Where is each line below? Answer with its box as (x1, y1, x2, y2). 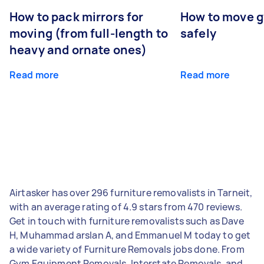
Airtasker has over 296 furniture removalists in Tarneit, (9, 186, 253, 199)
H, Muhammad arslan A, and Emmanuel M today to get (9, 228, 251, 242)
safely (180, 25, 216, 41)
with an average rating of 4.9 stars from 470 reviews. (9, 200, 242, 213)
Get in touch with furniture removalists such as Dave (9, 214, 244, 227)
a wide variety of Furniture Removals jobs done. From (9, 242, 245, 256)
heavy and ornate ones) (9, 41, 147, 58)
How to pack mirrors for (9, 8, 144, 25)
